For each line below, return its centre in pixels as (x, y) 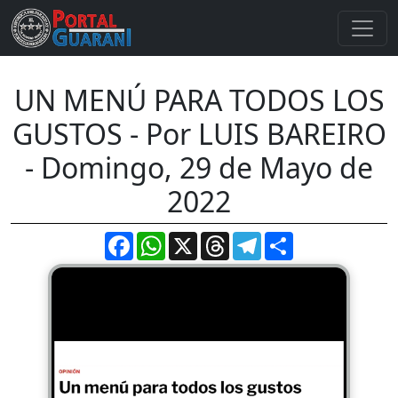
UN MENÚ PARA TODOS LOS (199, 100)
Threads (255, 239)
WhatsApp (198, 239)
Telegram (291, 239)
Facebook (165, 239)
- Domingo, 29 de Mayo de (199, 167)
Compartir (324, 239)
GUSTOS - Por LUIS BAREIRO (199, 134)
